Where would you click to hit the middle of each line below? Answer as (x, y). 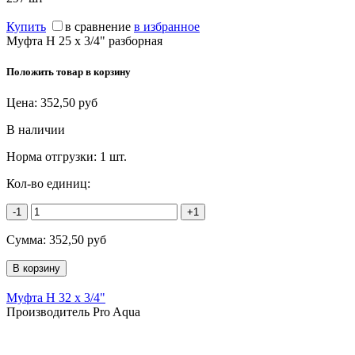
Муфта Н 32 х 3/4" (56, 297)
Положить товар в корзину (69, 71)
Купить (26, 26)
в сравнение (98, 26)
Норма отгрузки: (53, 156)
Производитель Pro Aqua (73, 311)
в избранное (167, 26)
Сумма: (28, 239)
